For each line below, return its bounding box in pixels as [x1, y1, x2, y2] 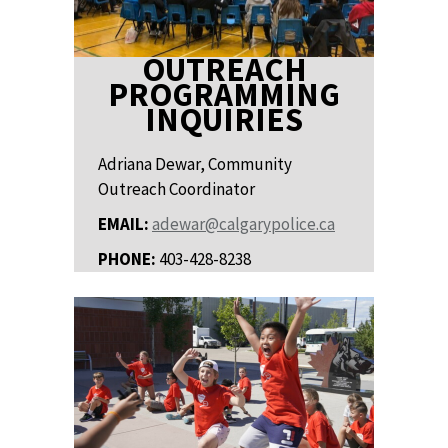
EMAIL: [98, 213, 149, 236]
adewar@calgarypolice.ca [152, 213, 335, 236]
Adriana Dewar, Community [98, 153, 292, 176]
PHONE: [98, 248, 159, 271]
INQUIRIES [145, 99, 303, 141]
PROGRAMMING [108, 74, 340, 116]
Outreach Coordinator [98, 178, 255, 201]
